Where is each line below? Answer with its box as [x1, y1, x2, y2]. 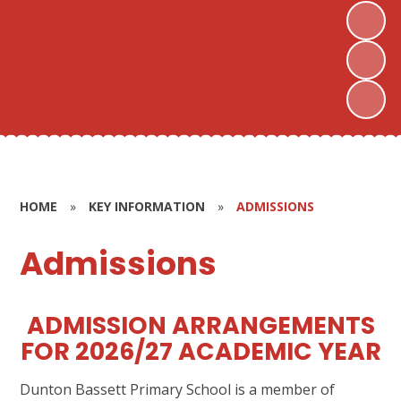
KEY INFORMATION [89, 198, 206, 215]
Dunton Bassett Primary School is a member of [20, 379, 336, 399]
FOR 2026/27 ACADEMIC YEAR [20, 334, 381, 368]
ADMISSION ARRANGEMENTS [26, 308, 375, 342]
